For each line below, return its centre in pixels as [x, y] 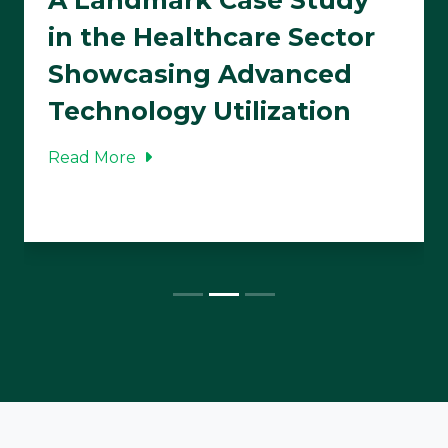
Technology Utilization [199, 110]
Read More [94, 157]
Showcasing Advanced [200, 73]
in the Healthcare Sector [211, 36]
